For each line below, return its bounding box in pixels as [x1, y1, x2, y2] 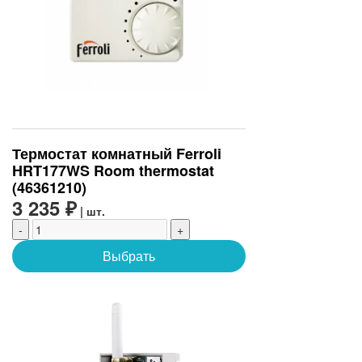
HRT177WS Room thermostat [12, 160, 214, 182]
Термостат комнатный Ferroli [12, 143, 221, 165]
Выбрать [102, 246, 155, 266]
